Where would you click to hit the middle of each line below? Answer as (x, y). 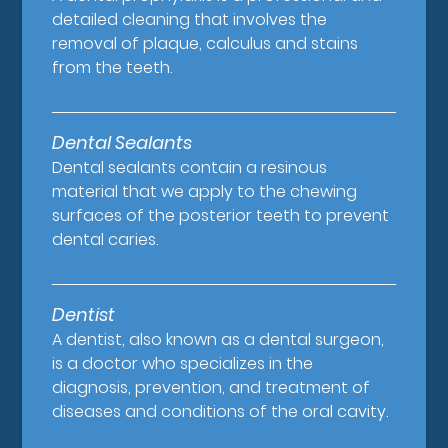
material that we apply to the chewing (205, 192)
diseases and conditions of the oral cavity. (220, 412)
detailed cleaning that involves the (190, 20)
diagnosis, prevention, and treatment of (211, 388)
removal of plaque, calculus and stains (205, 44)
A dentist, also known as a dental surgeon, (218, 340)
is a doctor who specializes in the (183, 364)
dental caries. (105, 240)
